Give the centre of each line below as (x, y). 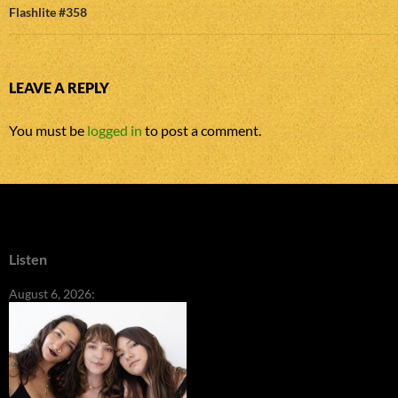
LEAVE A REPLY (59, 88)
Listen (28, 259)
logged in (115, 131)
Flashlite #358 (48, 12)
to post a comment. (202, 131)
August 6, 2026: (52, 294)
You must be (48, 131)
